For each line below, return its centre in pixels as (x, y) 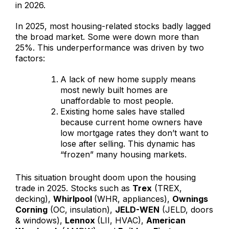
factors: (31, 58)
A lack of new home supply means (128, 79)
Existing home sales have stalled (122, 111)
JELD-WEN (137, 209)
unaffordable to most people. (118, 100)
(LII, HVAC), (122, 220)
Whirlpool (74, 199)
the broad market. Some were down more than (107, 37)
